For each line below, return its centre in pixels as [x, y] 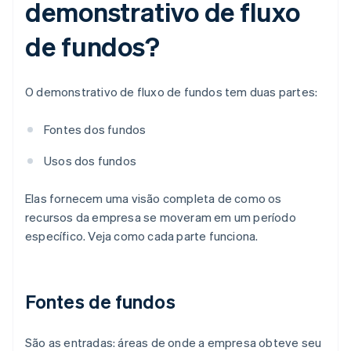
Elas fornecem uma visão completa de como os [154, 199]
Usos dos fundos [90, 161]
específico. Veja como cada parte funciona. [142, 236]
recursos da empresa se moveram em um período [161, 217]
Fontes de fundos [100, 302]
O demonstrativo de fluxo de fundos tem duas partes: [172, 92]
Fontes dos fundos [95, 130]
